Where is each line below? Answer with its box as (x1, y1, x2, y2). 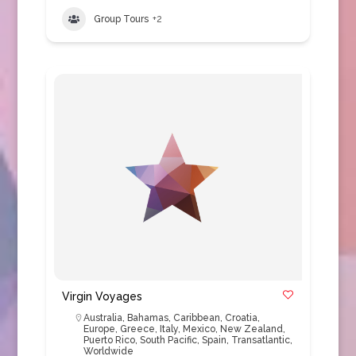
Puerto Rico (83, 335, 135, 346)
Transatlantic (230, 335, 290, 346)
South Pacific (139, 335, 197, 346)
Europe (83, 323, 115, 335)
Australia (83, 312, 122, 323)
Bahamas (126, 312, 168, 323)
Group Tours (93, 13, 149, 25)
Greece (119, 323, 155, 335)
